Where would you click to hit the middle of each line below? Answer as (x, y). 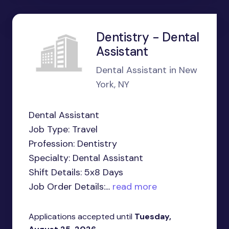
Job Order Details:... (69, 187)
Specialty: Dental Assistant (86, 158)
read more (133, 187)
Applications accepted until (82, 216)
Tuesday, (153, 216)
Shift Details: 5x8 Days (76, 172)
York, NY (113, 84)
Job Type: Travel (63, 129)
